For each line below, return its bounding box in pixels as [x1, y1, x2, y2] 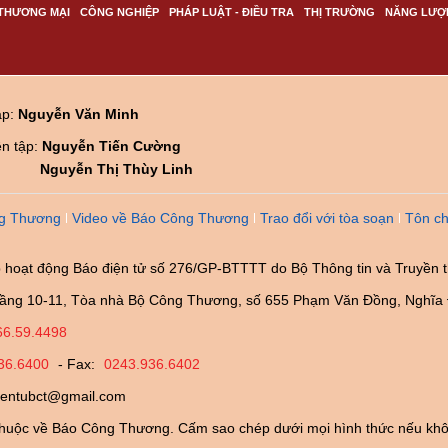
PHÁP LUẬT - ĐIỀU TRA [169, 6, 294, 18]
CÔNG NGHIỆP [80, 6, 159, 18]
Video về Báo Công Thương [72, 210, 249, 226]
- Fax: [54, 356, 99, 372]
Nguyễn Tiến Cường [42, 138, 181, 154]
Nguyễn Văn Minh [18, 106, 139, 122]
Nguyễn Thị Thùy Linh [40, 161, 193, 177]
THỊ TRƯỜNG [304, 6, 375, 18]
